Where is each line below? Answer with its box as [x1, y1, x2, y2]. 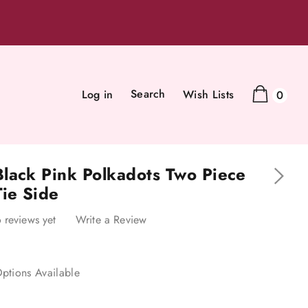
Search [130, 86, 166, 102]
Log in [81, 87, 113, 102]
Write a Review [75, 211, 147, 228]
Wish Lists [183, 87, 234, 102]
